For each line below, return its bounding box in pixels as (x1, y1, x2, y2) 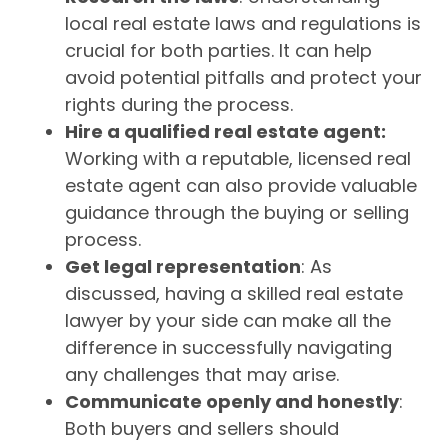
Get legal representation (65, 253, 301, 279)
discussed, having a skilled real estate (65, 280, 403, 306)
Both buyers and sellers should (65, 415, 339, 441)
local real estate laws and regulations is (65, 10, 421, 36)
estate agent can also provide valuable (65, 172, 417, 198)
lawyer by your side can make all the (65, 307, 391, 333)
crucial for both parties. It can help (65, 37, 372, 63)
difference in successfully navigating (65, 334, 392, 360)
